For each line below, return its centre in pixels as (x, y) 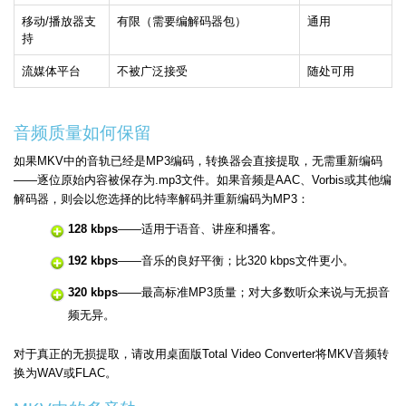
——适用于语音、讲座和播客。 (200, 229)
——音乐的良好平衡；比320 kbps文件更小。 (236, 261)
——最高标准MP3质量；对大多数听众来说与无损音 (254, 293)
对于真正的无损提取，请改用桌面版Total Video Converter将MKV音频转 (201, 354)
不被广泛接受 (152, 72)
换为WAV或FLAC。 (65, 373)
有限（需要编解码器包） (182, 22)
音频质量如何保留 (82, 133)
